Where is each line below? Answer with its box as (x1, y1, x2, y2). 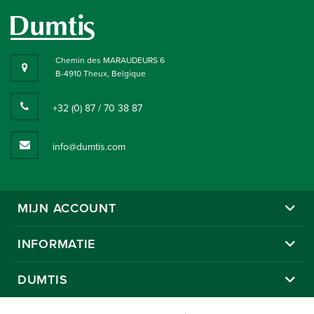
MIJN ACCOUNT (18, 200, 116, 216)
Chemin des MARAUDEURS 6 (55, 55, 165, 65)
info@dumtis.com (53, 140, 125, 153)
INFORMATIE (18, 235, 95, 252)
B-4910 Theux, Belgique (55, 68, 146, 78)
